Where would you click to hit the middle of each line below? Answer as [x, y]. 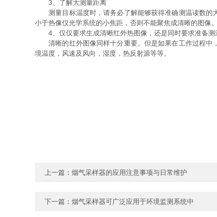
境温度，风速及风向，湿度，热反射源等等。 [103, 53]
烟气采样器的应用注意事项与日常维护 [129, 172]
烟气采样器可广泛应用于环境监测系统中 [133, 201]
